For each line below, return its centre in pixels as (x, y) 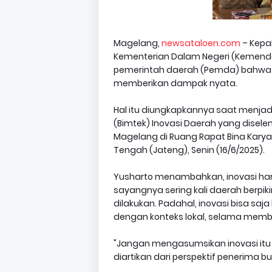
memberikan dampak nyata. (175, 83)
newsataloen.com (201, 43)
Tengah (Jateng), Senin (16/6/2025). (189, 150)
